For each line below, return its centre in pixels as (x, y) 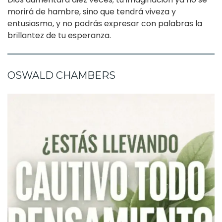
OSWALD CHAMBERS (61, 75)
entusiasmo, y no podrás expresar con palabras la (105, 23)
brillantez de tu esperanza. (59, 35)
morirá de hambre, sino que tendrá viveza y (92, 11)
